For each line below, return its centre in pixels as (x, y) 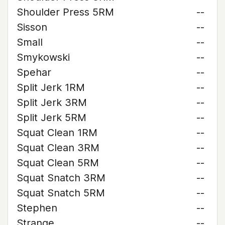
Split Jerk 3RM (52, 102)
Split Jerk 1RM (51, 87)
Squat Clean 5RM (58, 163)
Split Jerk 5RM (51, 118)
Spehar (34, 72)
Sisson (32, 27)
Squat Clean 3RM (58, 148)
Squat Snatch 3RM (61, 178)
